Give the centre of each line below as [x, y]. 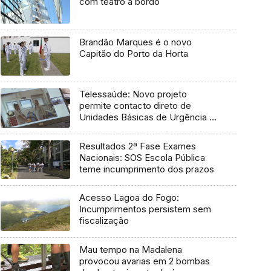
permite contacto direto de [135, 105]
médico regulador [116, 128]
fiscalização [104, 221]
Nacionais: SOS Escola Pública [142, 157]
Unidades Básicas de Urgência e [147, 117]
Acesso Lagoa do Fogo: [129, 198]
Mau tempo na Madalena [130, 250]
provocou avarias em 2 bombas [144, 261]
